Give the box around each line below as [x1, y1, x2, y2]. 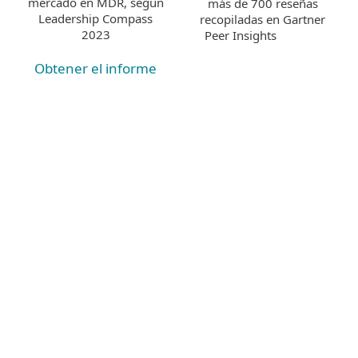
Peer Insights [204, 27, 280, 44]
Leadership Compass [38, 10, 153, 27]
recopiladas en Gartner [200, 11, 325, 28]
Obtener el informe [34, 59, 157, 78]
